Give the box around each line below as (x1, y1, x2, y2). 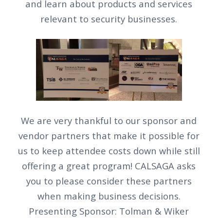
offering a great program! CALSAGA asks (22, 160, 196, 172)
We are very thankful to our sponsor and (21, 114, 197, 127)
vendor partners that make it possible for (18, 129, 200, 142)
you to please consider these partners (26, 175, 192, 187)
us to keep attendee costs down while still (18, 145, 200, 157)
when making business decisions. (37, 190, 181, 202)
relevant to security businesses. (40, 13, 178, 25)
